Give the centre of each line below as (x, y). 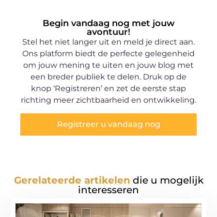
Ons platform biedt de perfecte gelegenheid (108, 54)
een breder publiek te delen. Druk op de (108, 77)
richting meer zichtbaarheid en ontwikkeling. (108, 100)
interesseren (108, 190)
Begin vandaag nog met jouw (108, 23)
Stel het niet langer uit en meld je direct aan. (108, 42)
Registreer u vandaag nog (108, 124)
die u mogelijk (167, 180)
